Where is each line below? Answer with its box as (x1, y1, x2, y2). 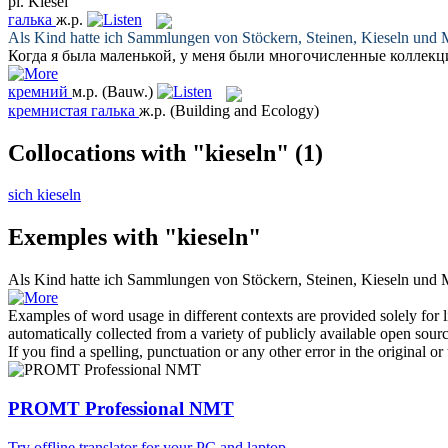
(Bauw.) (102, 83, 153, 101)
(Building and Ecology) (170, 101, 319, 119)
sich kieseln (8, 186, 81, 204)
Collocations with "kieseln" (8, 139, 289, 166)
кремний (8, 83, 68, 101)
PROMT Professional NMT (8, 397, 234, 419)
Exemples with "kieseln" (8, 224, 261, 251)
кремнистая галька (8, 101, 135, 119)
